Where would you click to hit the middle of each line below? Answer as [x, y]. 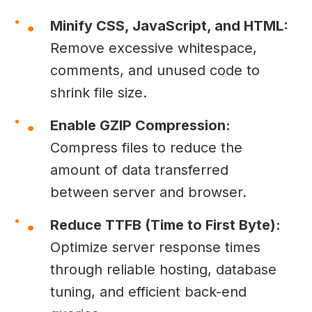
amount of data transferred [139, 170]
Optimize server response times [155, 247]
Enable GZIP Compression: [140, 125]
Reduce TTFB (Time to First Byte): [165, 225]
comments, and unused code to [155, 70]
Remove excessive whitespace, [154, 48]
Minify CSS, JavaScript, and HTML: [169, 25]
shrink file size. [99, 92]
